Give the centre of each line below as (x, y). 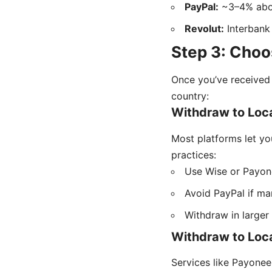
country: (190, 96)
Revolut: (204, 29)
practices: (194, 155)
